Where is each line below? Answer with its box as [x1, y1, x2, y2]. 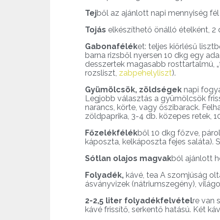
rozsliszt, [85, 68, 119, 78]
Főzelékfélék [85, 128, 137, 138]
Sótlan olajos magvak [85, 154, 171, 164]
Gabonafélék [85, 42, 137, 52]
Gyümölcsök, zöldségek [85, 85, 182, 95]
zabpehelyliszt [119, 68, 172, 78]
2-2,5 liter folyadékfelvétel [85, 196, 192, 206]
